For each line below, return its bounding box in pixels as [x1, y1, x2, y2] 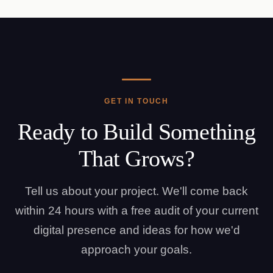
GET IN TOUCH [104, 97, 169, 105]
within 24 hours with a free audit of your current [15, 204, 258, 217]
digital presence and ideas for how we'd [33, 224, 240, 236]
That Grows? [79, 146, 194, 171]
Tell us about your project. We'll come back [25, 185, 248, 197]
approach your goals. [81, 243, 192, 256]
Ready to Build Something [18, 119, 255, 144]
